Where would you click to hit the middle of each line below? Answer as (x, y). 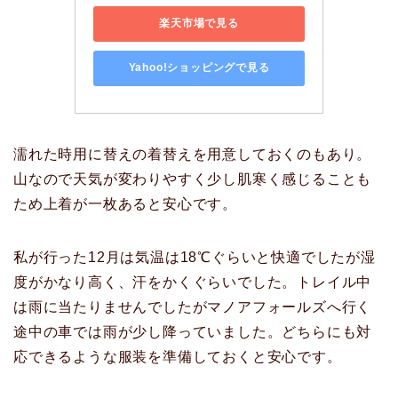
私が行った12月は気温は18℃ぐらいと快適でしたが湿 (195, 257)
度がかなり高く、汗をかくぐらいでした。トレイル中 (193, 282)
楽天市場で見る (199, 24)
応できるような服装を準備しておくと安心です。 (178, 356)
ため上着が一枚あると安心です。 (125, 203)
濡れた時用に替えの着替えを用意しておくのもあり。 (193, 154)
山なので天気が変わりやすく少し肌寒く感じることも (193, 179)
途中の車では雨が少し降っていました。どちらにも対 (193, 331)
